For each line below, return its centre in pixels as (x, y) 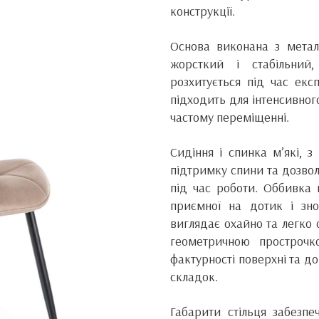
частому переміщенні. (230, 117)
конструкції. (203, 11)
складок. (194, 277)
